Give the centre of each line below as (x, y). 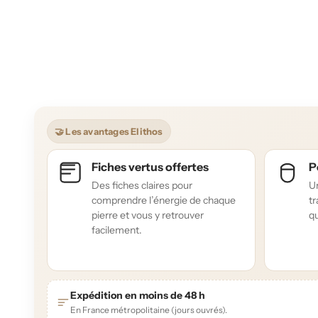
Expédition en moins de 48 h (138, 296)
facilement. (117, 230)
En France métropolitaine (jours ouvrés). (149, 310)
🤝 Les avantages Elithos (109, 132)
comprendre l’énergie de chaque (164, 201)
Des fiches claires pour (142, 186)
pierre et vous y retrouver (148, 215)
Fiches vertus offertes (150, 167)
